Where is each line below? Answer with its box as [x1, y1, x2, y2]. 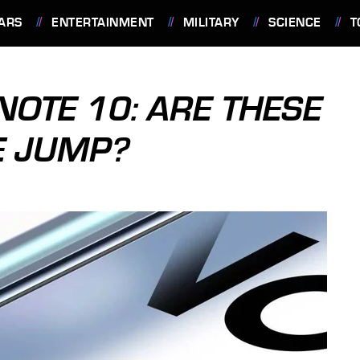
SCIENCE [268, 15, 321, 30]
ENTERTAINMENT [51, 15, 154, 30]
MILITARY [182, 15, 239, 30]
